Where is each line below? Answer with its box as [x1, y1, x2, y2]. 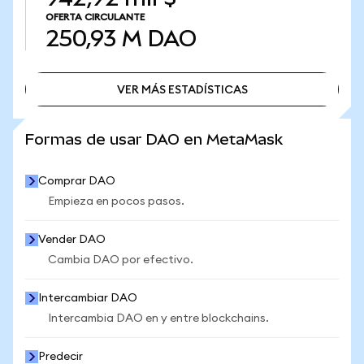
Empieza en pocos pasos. [48, 196, 184, 207]
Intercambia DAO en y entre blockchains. [48, 313, 269, 324]
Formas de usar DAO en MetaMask [25, 131, 283, 148]
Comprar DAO [38, 175, 115, 187]
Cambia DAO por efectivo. [48, 254, 193, 266]
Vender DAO [38, 234, 106, 245]
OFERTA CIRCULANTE [45, 12, 145, 22]
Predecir [38, 351, 83, 362]
